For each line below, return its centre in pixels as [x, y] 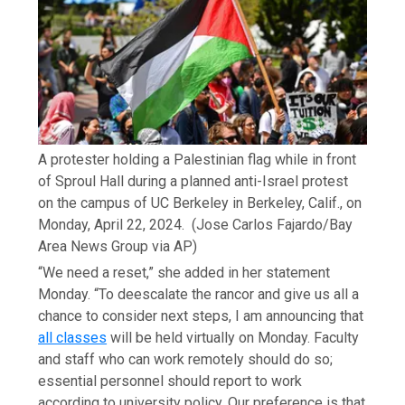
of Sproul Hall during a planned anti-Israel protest [193, 181]
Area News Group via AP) [118, 246]
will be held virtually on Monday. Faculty [233, 337]
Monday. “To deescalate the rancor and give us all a [199, 294]
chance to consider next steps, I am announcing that [201, 316]
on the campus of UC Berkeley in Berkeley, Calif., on [200, 202]
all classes [73, 337]
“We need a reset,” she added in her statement [184, 272]
